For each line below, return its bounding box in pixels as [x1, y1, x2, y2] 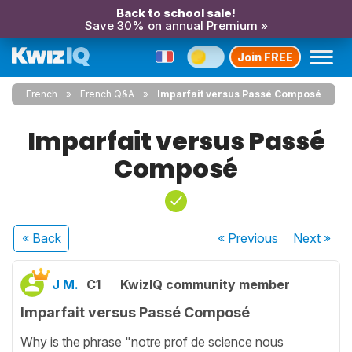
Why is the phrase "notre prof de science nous [20, 333, 284, 350]
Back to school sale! [116, 5, 236, 20]
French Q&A [80, 88, 134, 100]
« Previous [218, 230, 279, 246]
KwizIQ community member [120, 277, 290, 292]
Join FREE [237, 49, 293, 64]
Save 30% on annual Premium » [84, 18, 268, 33]
